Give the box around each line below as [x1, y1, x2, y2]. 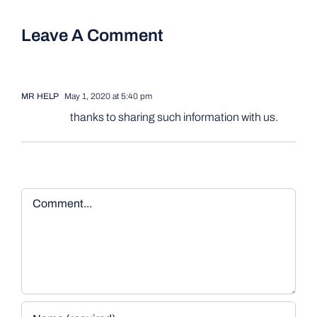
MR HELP [21, 91, 59, 101]
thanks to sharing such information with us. [69, 110, 278, 123]
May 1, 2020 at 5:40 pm [62, 91, 152, 101]
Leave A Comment [21, 25, 163, 45]
